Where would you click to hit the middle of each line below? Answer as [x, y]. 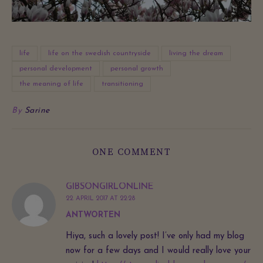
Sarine [37, 110]
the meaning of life [51, 84]
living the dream [196, 53]
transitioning [122, 84]
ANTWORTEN [93, 215]
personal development [56, 68]
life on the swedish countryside [100, 53]
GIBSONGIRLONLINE [110, 187]
